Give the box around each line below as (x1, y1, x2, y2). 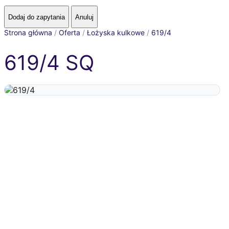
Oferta (59, 28, 80, 37)
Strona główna (4, 28, 52, 37)
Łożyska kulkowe (87, 28, 145, 37)
